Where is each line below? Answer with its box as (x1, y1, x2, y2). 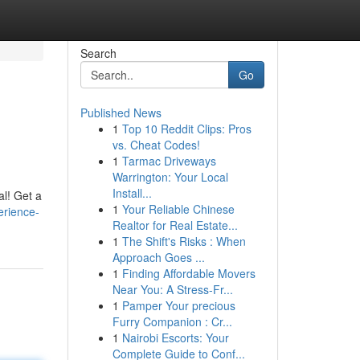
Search (80, 45, 117, 61)
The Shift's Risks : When (121, 233, 246, 249)
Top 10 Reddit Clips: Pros (121, 121, 252, 137)
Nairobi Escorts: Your (121, 329, 229, 346)
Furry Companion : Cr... (112, 313, 232, 329)
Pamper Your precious (121, 297, 235, 313)
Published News (80, 104, 162, 121)
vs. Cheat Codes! (112, 137, 200, 153)
